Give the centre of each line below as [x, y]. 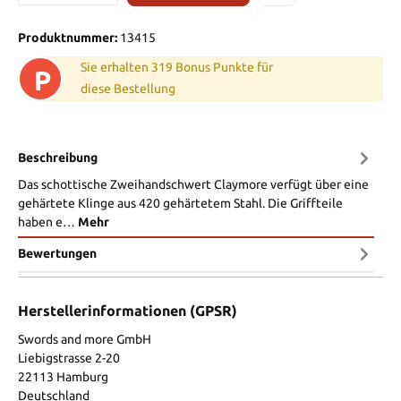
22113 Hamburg [63, 376]
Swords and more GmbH [85, 339]
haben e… [48, 222]
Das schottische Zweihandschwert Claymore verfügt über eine [193, 184]
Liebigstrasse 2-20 [69, 358]
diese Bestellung [128, 88]
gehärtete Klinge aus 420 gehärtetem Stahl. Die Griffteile [180, 203]
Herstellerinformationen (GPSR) [128, 310]
